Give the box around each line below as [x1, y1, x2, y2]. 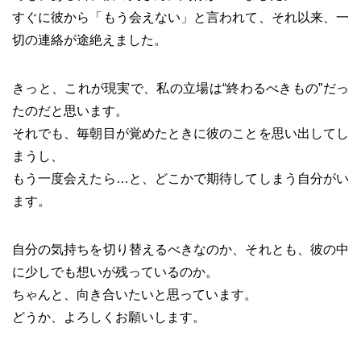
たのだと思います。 [12, 103, 128, 118]
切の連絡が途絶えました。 [12, 32, 167, 47]
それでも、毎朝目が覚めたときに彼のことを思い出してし [12, 126, 349, 140]
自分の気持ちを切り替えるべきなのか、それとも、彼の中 [12, 242, 349, 256]
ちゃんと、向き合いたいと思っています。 [12, 287, 257, 301]
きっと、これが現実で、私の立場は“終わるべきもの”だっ [12, 81, 349, 95]
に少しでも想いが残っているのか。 [12, 264, 218, 279]
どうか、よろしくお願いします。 [12, 309, 205, 324]
